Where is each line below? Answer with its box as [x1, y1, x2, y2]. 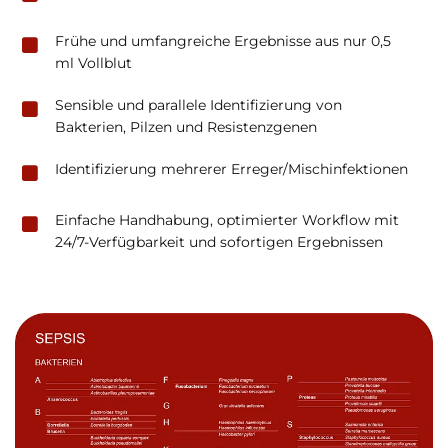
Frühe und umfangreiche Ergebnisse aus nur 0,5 [55, 31, 391, 50]
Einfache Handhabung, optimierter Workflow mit [55, 210, 399, 229]
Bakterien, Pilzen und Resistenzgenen [55, 117, 317, 136]
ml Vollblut [55, 53, 132, 72]
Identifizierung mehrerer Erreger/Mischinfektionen [55, 159, 408, 178]
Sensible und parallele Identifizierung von [55, 95, 342, 114]
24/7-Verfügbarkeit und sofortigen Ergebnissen [55, 232, 383, 251]
